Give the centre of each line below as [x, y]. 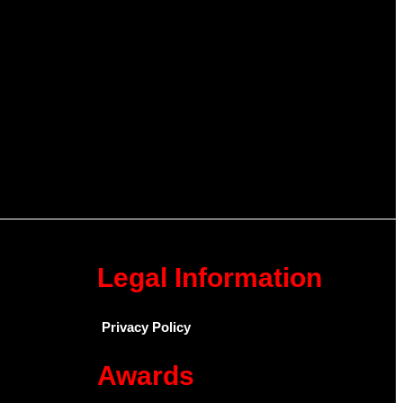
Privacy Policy [146, 327]
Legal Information [210, 277]
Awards [146, 375]
